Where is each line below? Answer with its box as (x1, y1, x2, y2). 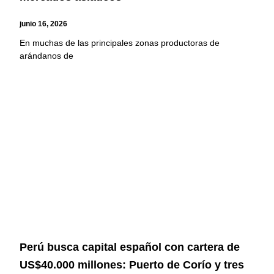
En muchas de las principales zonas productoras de (20, 37, 220, 48)
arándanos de (20, 50, 74, 61)
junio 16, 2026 (20, 19, 68, 28)
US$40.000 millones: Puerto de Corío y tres (20, 259, 245, 272)
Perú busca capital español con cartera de (20, 241, 240, 254)
